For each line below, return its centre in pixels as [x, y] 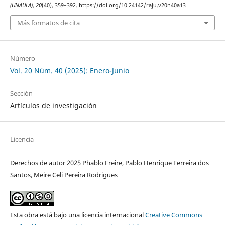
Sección [21, 94]
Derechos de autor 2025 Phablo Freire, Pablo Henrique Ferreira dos [109, 163]
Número [22, 59]
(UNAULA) [21, 5]
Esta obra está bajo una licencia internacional [77, 215]
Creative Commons [174, 215]
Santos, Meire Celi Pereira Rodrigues [64, 175]
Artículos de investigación [53, 106]
